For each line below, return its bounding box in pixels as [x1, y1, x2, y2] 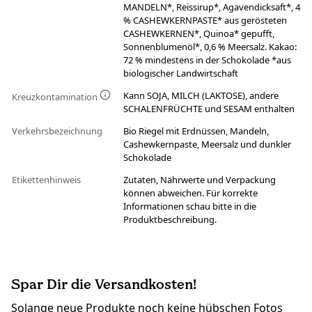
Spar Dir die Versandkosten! [11, 276, 196, 293]
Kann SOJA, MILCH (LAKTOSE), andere [123, 89, 279, 102]
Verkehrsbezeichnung [12, 125, 104, 138]
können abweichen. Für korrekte [123, 187, 258, 200]
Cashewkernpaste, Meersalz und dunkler [123, 138, 291, 151]
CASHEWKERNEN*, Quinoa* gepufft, [123, 27, 274, 40]
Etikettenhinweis [12, 173, 83, 187]
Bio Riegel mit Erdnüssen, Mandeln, [123, 125, 269, 138]
